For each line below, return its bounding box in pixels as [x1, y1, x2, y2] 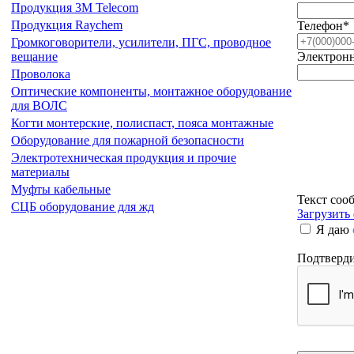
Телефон [297, 18, 343, 32]
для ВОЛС [11, 99, 67, 112]
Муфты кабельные [11, 183, 111, 196]
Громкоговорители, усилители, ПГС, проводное [11, 36, 271, 49]
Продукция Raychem [11, 18, 122, 32]
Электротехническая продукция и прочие [11, 151, 236, 164]
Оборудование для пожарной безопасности [11, 134, 244, 147]
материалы [11, 165, 70, 179]
